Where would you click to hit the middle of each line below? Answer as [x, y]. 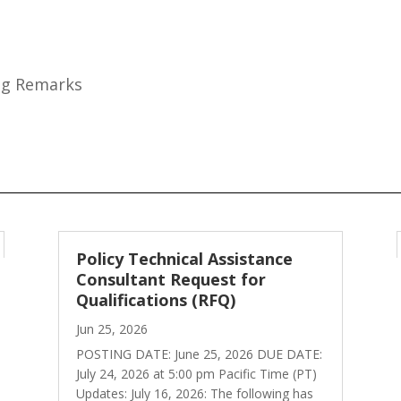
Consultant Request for [171, 279]
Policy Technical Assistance [184, 258]
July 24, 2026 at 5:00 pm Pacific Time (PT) [196, 373]
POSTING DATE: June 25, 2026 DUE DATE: [199, 354]
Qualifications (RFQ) [155, 299]
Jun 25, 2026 [111, 328]
